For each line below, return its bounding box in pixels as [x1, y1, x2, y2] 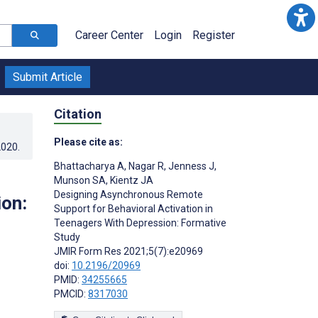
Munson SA [54, 174, 106, 186]
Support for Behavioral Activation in [54, 202, 213, 214]
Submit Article [13, 70, 82, 84]
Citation [54, 106, 102, 121]
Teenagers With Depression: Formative [54, 216, 226, 229]
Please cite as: [54, 136, 123, 148]
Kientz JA [108, 174, 153, 186]
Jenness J [166, 160, 214, 172]
